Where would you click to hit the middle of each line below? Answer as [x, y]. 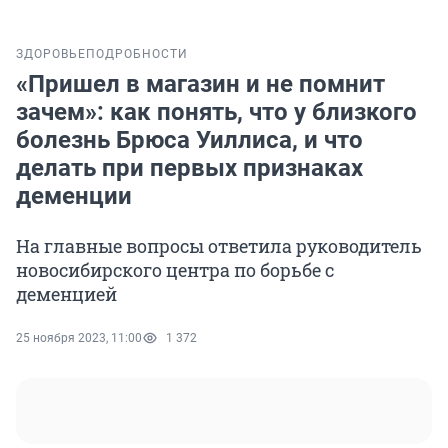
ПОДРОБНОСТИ [137, 54]
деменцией [66, 294]
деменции [74, 196]
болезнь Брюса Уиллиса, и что [189, 140]
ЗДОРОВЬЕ [51, 54]
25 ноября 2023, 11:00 [79, 338]
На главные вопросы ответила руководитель [219, 246]
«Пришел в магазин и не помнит [200, 84]
